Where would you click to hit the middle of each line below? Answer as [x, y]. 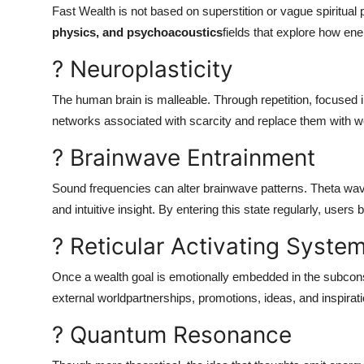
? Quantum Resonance [172, 335]
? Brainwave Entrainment [184, 158]
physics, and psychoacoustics [137, 32]
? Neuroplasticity [143, 69]
